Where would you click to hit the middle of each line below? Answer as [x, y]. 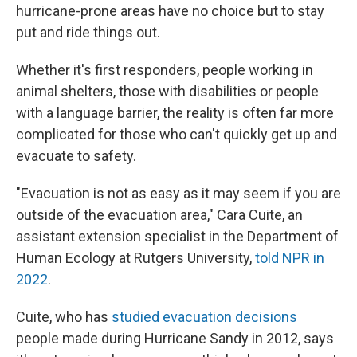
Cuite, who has [64, 316]
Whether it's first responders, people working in [165, 69]
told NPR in [290, 257]
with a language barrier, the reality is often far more [175, 112]
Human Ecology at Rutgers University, [135, 257]
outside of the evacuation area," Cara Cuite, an [159, 214]
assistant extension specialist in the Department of [177, 236]
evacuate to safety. [76, 155]
